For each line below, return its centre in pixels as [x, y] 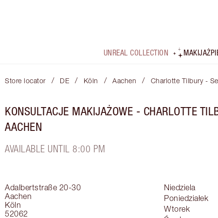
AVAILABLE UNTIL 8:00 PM [55, 149]
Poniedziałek [186, 198]
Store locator [25, 81]
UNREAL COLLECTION [136, 53]
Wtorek [177, 209]
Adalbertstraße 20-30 [43, 188]
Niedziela [180, 188]
